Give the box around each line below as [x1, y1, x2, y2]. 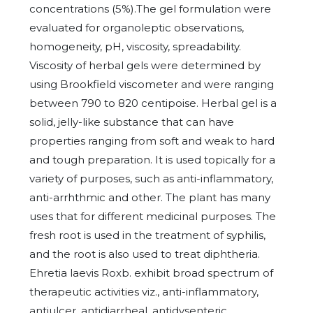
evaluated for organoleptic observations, [29, 21, 244, 34]
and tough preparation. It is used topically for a [29, 153, 275, 166]
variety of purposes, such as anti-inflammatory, [29, 172, 273, 185]
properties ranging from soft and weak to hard [29, 134, 275, 147]
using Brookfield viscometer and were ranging [29, 78, 274, 91]
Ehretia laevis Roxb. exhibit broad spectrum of [29, 266, 273, 279]
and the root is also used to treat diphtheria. [29, 247, 260, 261]
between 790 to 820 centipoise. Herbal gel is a [29, 96, 277, 110]
